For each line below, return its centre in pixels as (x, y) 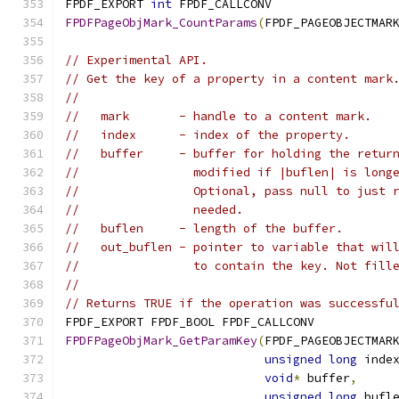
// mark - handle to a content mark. (218, 116)
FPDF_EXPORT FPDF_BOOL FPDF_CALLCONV (190, 322)
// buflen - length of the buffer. (204, 228)
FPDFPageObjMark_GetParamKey (161, 341)
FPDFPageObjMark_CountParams (161, 23)
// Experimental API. (136, 60)
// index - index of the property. (208, 135)
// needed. (154, 210)
